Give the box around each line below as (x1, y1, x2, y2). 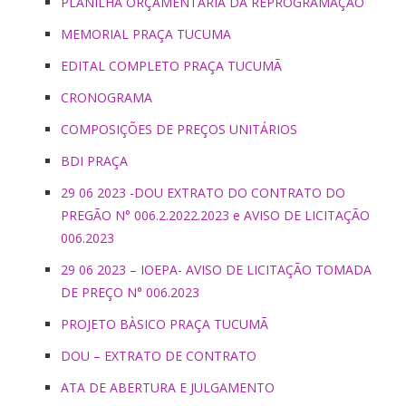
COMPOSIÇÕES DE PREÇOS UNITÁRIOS (61, 120, 297, 138)
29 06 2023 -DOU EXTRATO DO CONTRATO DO (61, 183, 345, 201)
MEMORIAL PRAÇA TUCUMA (61, 24, 231, 43)
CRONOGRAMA (61, 88, 152, 106)
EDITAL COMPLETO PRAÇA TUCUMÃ (61, 56, 282, 74)
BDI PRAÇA (61, 151, 128, 169)
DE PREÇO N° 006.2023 (61, 283, 199, 301)
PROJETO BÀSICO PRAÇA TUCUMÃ (61, 314, 268, 333)
